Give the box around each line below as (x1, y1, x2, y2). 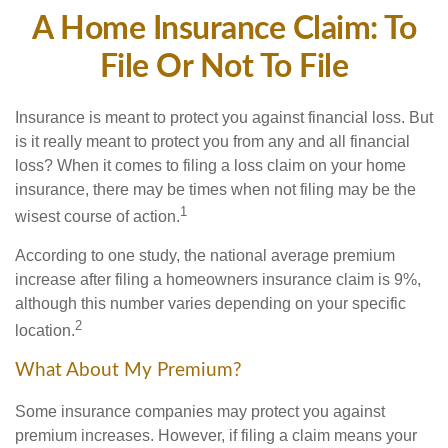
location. (15, 322, 75, 340)
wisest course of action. (15, 208, 180, 226)
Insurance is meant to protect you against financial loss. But (15, 109, 433, 126)
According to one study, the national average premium (15, 247, 395, 265)
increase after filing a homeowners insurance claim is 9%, (15, 271, 421, 289)
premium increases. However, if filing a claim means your (15, 427, 417, 445)
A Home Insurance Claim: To (32, 13, 416, 45)
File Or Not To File (99, 51, 349, 83)
